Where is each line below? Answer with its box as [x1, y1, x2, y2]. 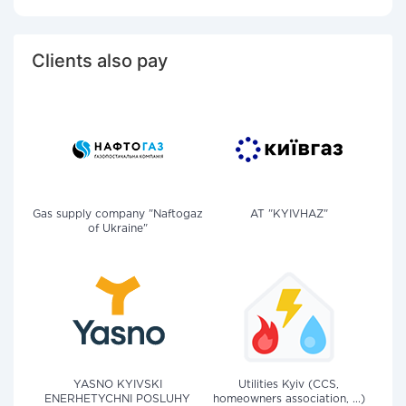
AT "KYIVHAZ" [249, 209, 328, 219]
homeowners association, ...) [212, 394, 365, 404]
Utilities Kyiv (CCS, [238, 380, 339, 390]
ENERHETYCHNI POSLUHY [44, 394, 190, 404]
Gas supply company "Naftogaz [32, 209, 203, 219]
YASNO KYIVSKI [72, 380, 162, 390]
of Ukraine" [87, 224, 148, 234]
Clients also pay [32, 50, 168, 72]
